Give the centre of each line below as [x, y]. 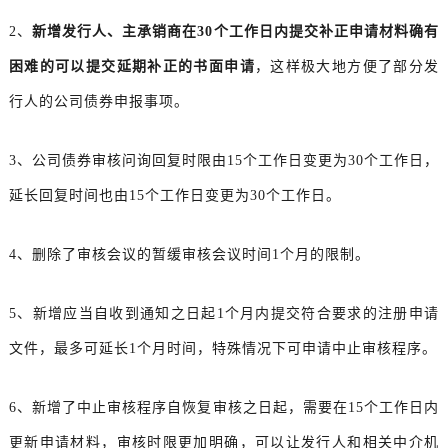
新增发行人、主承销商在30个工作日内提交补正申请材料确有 [236, 31]
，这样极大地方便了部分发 [347, 66]
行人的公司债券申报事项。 [98, 101]
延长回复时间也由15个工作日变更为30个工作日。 [174, 195]
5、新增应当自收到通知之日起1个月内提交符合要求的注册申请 [224, 313]
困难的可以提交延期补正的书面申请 [131, 66]
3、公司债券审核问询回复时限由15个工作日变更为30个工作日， [224, 160]
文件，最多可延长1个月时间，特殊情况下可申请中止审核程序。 [222, 348]
